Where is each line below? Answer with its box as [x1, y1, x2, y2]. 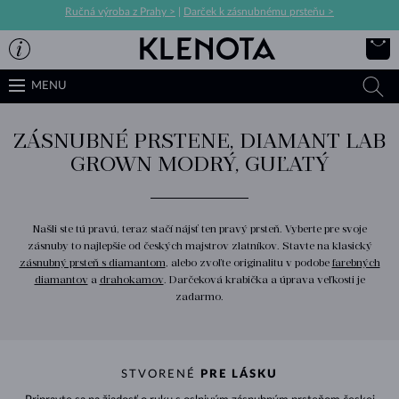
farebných [331, 256, 380, 269]
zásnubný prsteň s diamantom [19, 256, 166, 269]
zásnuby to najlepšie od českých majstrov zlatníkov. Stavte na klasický [27, 239, 372, 252]
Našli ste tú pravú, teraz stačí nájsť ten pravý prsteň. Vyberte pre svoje [32, 222, 367, 235]
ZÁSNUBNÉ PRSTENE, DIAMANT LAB [13, 127, 386, 154]
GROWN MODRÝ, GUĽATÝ [70, 151, 329, 177]
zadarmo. [175, 289, 224, 303]
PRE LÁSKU [200, 368, 278, 380]
